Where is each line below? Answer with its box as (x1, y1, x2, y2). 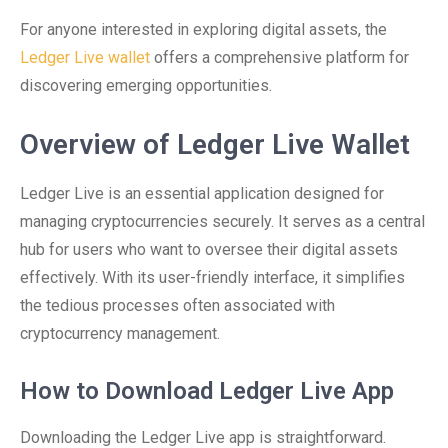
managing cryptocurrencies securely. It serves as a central (20, 212, 425, 231)
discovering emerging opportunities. (20, 76, 272, 95)
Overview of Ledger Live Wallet (20, 128, 410, 161)
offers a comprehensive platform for (150, 48, 409, 67)
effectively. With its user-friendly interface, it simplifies (20, 268, 405, 287)
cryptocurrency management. (20, 324, 220, 343)
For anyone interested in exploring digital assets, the (20, 20, 387, 39)
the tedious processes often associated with (20, 296, 335, 315)
